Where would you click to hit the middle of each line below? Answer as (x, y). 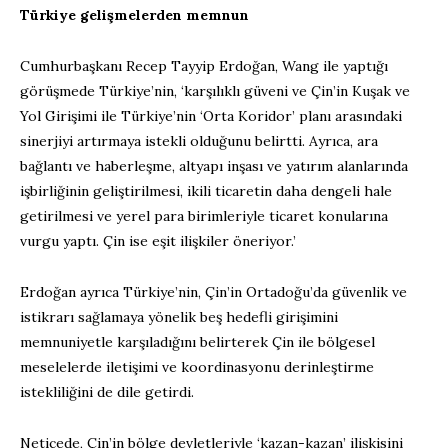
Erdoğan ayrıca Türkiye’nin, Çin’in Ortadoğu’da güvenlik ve (213, 292)
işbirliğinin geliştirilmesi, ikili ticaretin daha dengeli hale (206, 191)
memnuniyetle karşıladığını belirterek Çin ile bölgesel (197, 342)
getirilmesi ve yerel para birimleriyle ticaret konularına (204, 216)
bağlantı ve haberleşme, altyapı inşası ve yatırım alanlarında (214, 166)
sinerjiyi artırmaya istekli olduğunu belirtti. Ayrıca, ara (199, 141)
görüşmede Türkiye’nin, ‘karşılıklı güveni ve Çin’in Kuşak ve (215, 91)
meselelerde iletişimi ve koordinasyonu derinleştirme (197, 367)
